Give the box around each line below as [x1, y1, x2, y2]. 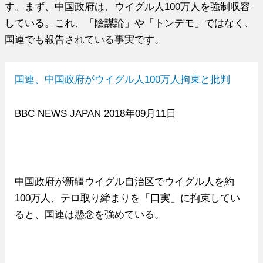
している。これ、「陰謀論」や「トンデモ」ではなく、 [5, 17, 255, 28]
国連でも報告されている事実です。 [5, 33, 165, 45]
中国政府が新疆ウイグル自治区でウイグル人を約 [14, 176, 234, 187]
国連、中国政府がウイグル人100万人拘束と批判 [14, 74, 230, 85]
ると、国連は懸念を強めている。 [14, 209, 164, 220]
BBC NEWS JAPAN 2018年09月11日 [14, 108, 176, 119]
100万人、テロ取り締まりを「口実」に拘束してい [14, 193, 240, 204]
